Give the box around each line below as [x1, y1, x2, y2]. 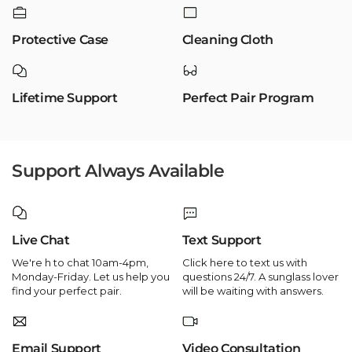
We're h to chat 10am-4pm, [12, 255, 148, 269]
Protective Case [12, 32, 108, 48]
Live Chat [12, 232, 70, 247]
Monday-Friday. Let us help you [12, 269, 170, 283]
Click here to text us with [181, 255, 307, 269]
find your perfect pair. [12, 284, 122, 297]
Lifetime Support [12, 90, 118, 106]
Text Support [181, 232, 262, 247]
